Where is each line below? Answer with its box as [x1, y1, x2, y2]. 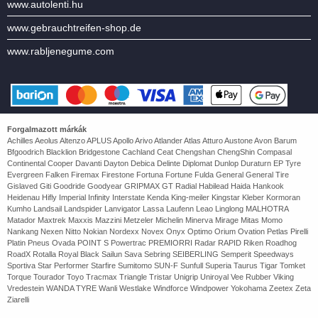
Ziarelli [7, 295, 29, 305]
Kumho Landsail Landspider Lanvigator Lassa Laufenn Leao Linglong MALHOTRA [7, 204, 288, 214]
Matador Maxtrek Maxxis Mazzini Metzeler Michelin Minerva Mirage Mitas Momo [7, 216, 283, 225]
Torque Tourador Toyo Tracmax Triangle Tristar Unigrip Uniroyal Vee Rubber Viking [7, 273, 294, 282]
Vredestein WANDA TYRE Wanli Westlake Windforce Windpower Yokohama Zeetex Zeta [7, 284, 311, 293]
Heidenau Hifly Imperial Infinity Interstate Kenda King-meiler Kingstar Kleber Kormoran [7, 193, 300, 202]
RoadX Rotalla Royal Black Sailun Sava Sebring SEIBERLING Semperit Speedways [7, 250, 294, 259]
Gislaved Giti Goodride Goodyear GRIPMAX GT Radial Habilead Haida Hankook [7, 182, 284, 191]
